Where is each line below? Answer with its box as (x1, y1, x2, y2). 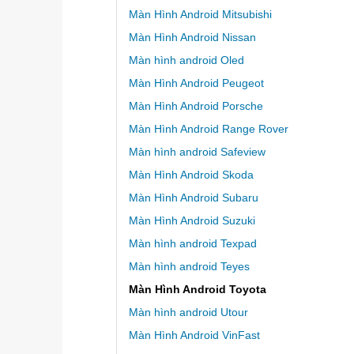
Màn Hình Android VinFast (128, 329, 260, 342)
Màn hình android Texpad (128, 237, 257, 250)
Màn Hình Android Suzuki (128, 214, 255, 228)
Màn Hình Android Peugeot (128, 77, 264, 90)
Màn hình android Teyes (128, 260, 250, 273)
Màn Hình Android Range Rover (128, 122, 288, 136)
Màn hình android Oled (128, 54, 244, 67)
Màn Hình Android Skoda (128, 168, 254, 182)
